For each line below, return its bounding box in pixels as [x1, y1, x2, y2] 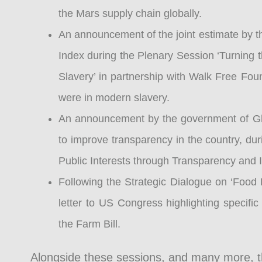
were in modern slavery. [58, 92, 170, 104]
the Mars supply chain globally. [58, 8, 202, 20]
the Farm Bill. [58, 218, 120, 230]
